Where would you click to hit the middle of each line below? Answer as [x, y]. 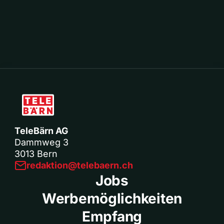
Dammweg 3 [41, 142]
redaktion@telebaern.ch [80, 165]
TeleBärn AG [41, 130]
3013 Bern [36, 153]
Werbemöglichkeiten [112, 198]
